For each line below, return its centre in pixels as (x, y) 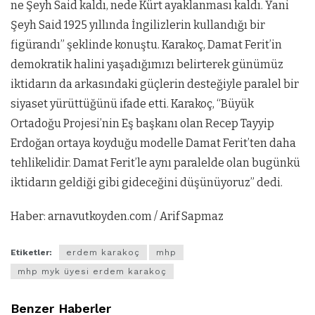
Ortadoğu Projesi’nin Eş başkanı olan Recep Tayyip (142, 123)
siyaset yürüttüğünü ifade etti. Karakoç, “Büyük (132, 103)
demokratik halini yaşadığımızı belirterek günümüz (147, 64)
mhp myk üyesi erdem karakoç (92, 272)
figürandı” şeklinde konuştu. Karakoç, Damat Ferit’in (146, 44)
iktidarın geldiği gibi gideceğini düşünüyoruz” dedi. (147, 182)
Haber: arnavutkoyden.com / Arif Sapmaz (117, 216)
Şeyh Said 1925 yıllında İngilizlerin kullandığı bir (138, 25)
